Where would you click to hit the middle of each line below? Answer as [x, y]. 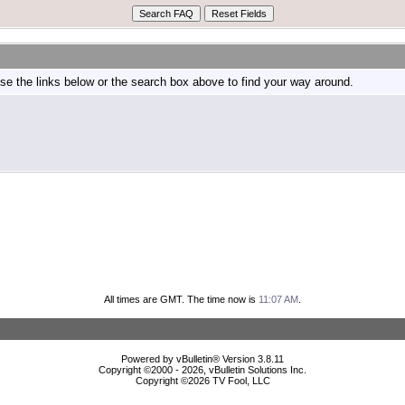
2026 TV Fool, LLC [229, 380]
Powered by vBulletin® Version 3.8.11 [202, 358]
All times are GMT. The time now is [181, 299]
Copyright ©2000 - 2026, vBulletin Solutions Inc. [202, 369]
